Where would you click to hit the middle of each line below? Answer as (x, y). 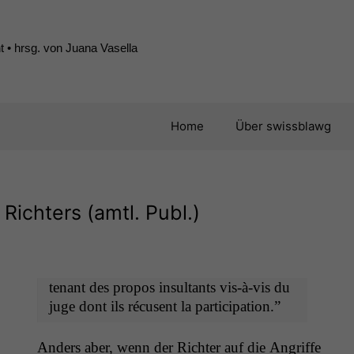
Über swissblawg (283, 126)
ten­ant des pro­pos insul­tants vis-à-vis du (169, 287)
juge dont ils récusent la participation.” (164, 306)
